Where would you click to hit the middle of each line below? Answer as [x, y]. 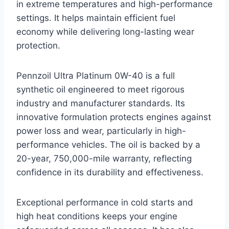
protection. [38, 46]
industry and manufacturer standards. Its [101, 104]
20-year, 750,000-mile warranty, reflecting [104, 159]
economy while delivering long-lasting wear [105, 32]
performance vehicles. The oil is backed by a [108, 145]
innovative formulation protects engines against [114, 117]
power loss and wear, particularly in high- [101, 131]
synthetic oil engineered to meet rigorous [100, 90]
